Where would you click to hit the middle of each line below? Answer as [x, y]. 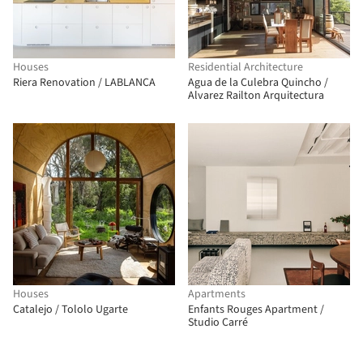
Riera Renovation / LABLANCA [84, 83]
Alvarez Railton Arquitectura [256, 96]
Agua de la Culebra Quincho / [258, 83]
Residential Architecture [246, 67]
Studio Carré [218, 322]
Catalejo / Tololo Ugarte [70, 310]
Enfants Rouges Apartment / [256, 310]
